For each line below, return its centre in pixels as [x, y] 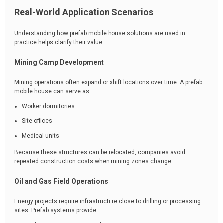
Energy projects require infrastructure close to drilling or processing [108, 201]
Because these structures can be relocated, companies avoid [100, 152]
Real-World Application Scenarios [84, 12]
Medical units [41, 136]
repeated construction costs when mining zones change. [94, 161]
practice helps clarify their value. [59, 42]
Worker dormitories [48, 106]
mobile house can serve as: [53, 91]
